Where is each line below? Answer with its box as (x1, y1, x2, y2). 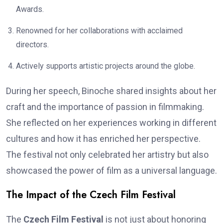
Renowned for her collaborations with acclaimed (16, 25, 183, 35)
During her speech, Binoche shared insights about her (6, 85, 217, 96)
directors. (16, 39, 49, 49)
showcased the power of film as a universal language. (6, 165, 217, 176)
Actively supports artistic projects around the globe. (16, 61, 195, 71)
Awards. (16, 4, 44, 14)
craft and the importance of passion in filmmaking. (6, 101, 204, 112)
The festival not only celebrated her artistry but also (6, 149, 209, 160)
